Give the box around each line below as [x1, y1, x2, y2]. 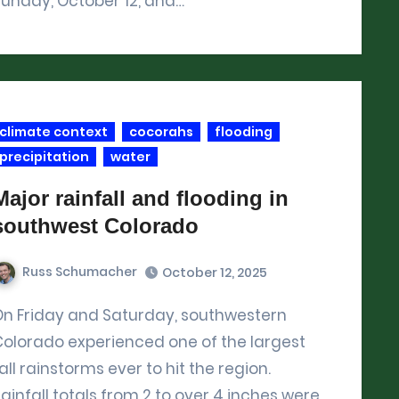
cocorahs [129, 123, 193, 142]
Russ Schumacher [22, 263, 137, 281]
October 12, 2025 [162, 264, 267, 282]
